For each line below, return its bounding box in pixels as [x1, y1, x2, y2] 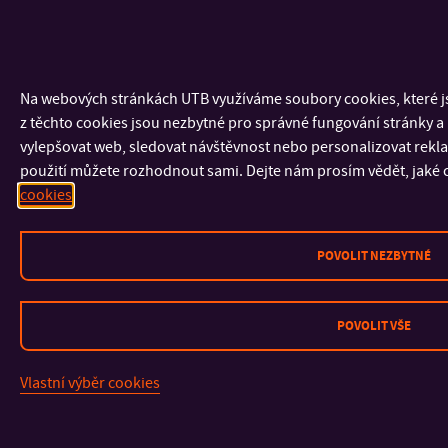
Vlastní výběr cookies [20, 372, 160, 393]
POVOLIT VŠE [336, 316, 411, 335]
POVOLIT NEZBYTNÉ [316, 246, 431, 265]
